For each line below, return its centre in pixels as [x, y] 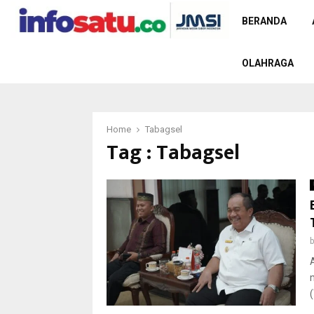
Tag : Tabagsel [173, 153]
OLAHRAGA [268, 63]
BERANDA [264, 21]
